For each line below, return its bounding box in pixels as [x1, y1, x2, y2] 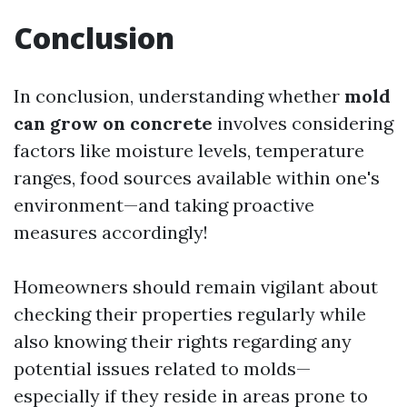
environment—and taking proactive [14, 194, 314, 216]
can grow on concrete [14, 112, 213, 134]
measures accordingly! [14, 221, 208, 243]
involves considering [213, 112, 393, 134]
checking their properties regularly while [14, 303, 366, 325]
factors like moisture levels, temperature [14, 139, 364, 162]
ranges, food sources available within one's [14, 166, 380, 189]
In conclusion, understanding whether [14, 84, 344, 107]
